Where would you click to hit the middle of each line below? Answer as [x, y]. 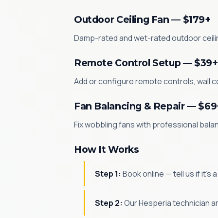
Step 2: [109, 203]
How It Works [107, 149]
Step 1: [108, 174]
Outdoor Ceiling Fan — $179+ [142, 19]
